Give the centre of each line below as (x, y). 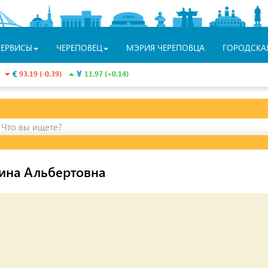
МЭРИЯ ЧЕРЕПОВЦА (165, 48)
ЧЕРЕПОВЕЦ (79, 48)
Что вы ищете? (32, 127)
